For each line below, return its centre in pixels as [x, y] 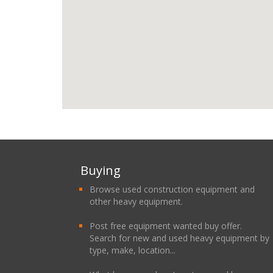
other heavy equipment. [136, 201]
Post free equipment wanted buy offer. [166, 226]
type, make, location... [133, 250]
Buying [101, 170]
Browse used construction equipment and [172, 189]
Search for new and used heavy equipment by [179, 238]
